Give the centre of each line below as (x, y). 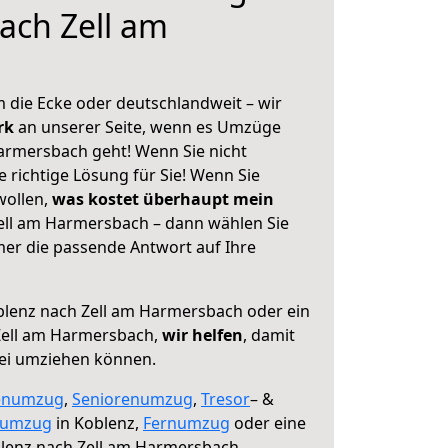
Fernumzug (186, 423)
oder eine (268, 423)
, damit (269, 335)
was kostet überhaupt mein (163, 199)
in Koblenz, (97, 423)
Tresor (225, 399)
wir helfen (202, 335)
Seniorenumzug (132, 399)
